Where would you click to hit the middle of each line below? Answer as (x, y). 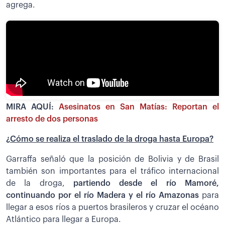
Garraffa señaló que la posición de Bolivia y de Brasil (113, 159)
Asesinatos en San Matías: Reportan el (139, 107)
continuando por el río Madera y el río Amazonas (104, 196)
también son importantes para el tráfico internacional (113, 172)
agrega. (21, 5)
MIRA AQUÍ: (32, 107)
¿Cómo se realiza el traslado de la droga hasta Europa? (110, 139)
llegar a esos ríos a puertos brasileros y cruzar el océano (113, 208)
